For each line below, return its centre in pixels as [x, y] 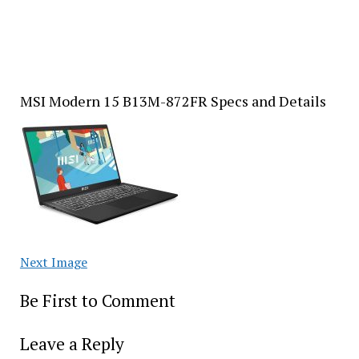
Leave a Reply [72, 344]
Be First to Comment [97, 301]
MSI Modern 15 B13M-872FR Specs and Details [173, 101]
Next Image [53, 262]
